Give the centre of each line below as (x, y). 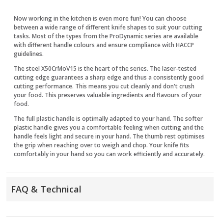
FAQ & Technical (46, 189)
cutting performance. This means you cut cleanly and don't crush (104, 86)
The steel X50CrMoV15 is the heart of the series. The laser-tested (105, 68)
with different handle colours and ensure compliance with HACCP (104, 45)
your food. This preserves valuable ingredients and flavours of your (108, 95)
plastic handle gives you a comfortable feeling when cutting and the (109, 127)
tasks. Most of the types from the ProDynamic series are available (106, 36)
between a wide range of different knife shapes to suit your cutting (108, 27)
